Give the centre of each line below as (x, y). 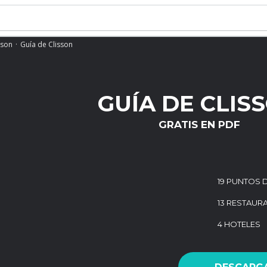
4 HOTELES (239, 224)
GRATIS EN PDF (199, 125)
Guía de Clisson (46, 44)
